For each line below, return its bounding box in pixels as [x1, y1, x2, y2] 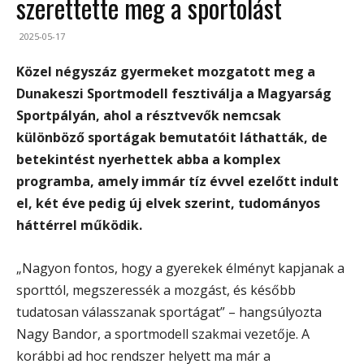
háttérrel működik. [16, 215, 142, 234]
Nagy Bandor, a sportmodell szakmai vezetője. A [16, 324, 310, 343]
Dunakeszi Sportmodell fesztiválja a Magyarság [16, 84, 331, 102]
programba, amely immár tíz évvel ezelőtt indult [16, 171, 339, 190]
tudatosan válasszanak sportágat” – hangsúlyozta [16, 302, 322, 321]
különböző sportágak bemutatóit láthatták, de [16, 128, 327, 146]
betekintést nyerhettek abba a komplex [16, 149, 280, 168]
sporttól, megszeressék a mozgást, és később [16, 280, 296, 299]
